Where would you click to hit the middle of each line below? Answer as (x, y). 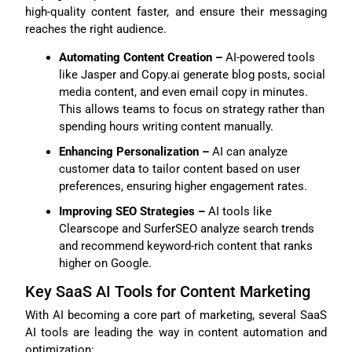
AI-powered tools (268, 57)
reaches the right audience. (96, 29)
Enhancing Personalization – (134, 151)
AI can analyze (248, 151)
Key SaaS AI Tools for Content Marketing (168, 292)
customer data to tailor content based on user (179, 169)
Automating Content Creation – (140, 57)
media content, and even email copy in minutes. (183, 92)
